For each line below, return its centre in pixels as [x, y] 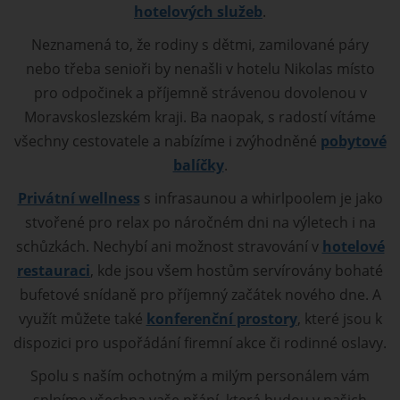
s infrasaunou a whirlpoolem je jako [261, 198]
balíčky [198, 165]
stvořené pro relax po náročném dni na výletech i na [200, 222]
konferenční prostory [221, 319]
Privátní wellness [79, 198]
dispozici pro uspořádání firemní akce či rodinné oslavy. [200, 343]
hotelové [353, 246]
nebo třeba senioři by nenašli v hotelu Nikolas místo [200, 69]
